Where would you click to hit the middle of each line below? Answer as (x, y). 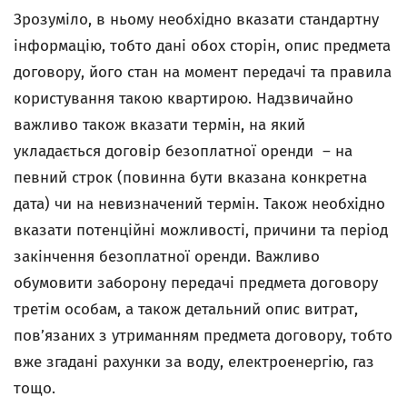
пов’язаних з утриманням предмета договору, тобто (203, 336)
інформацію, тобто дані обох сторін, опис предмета (202, 46)
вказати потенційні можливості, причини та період (201, 230)
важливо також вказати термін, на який (159, 125)
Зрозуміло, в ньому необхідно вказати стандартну (196, 20)
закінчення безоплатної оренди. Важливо (167, 257)
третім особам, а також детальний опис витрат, (186, 309)
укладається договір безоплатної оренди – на (183, 151)
